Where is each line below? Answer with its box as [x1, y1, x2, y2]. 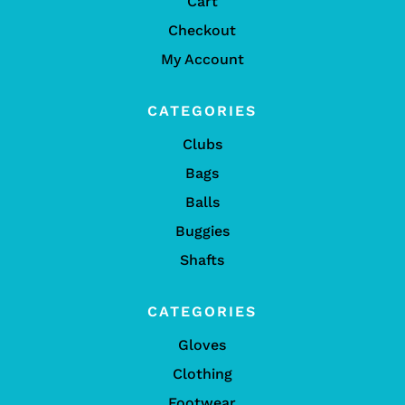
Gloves [178, 335, 227, 353]
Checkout [168, 21, 237, 39]
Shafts [180, 250, 225, 268]
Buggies [174, 221, 230, 240]
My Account [160, 50, 244, 68]
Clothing [172, 364, 232, 382]
